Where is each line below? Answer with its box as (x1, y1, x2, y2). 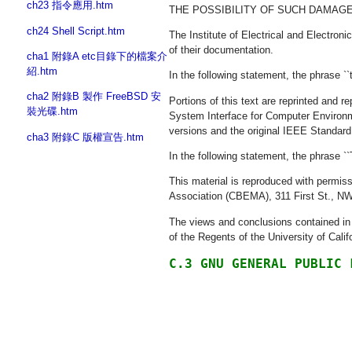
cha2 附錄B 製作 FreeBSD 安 (27, 90, 161, 103)
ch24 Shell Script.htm (27, 24, 125, 37)
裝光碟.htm (27, 105, 78, 118)
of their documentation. (169, 43, 273, 56)
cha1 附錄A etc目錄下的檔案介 (27, 49, 167, 62)
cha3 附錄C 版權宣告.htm (27, 130, 144, 143)
